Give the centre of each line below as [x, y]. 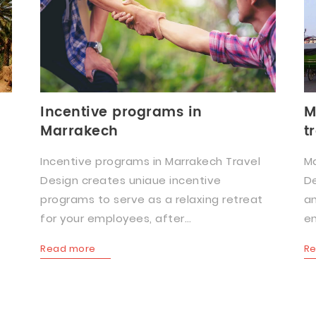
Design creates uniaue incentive [131, 180]
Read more [68, 249]
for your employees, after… [116, 218]
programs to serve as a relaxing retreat [152, 199]
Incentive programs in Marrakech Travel [151, 161]
